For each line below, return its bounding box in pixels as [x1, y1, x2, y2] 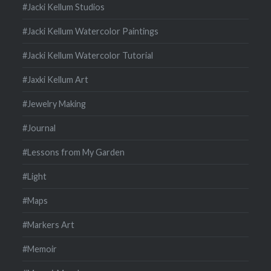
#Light [22, 171, 47, 181]
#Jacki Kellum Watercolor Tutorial [22, 50, 154, 60]
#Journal [22, 122, 56, 133]
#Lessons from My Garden [22, 146, 125, 157]
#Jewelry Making [22, 98, 87, 109]
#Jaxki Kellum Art [22, 74, 89, 85]
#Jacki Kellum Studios [22, 1, 105, 12]
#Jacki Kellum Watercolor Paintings [22, 25, 159, 36]
